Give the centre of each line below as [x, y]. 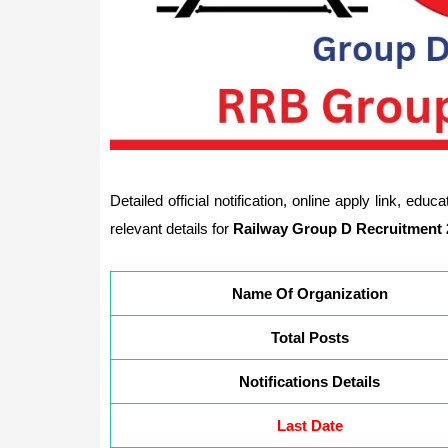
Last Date [309, 425]
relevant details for [171, 228]
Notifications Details [309, 381]
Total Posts [309, 337]
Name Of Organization [309, 293]
